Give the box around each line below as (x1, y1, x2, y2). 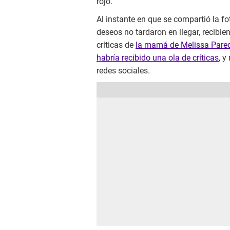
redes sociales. (97, 66, 150, 76)
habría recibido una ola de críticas (97, 53, 219, 63)
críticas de (97, 40, 136, 50)
